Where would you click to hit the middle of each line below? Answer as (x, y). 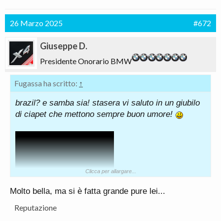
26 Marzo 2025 (36, 23)
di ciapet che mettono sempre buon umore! (95, 114)
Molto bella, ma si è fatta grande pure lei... (88, 191)
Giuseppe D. (64, 46)
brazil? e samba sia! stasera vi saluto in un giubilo (108, 103)
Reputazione (36, 207)
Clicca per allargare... (110, 171)
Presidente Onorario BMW (86, 61)
